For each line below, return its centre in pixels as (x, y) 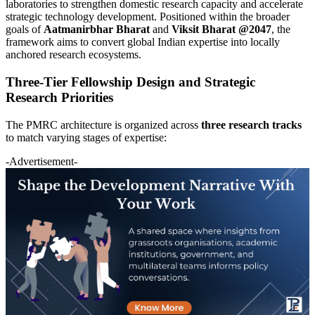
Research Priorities (59, 97)
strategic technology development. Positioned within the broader (148, 17)
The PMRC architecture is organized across (103, 124)
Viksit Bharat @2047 (221, 30)
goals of (25, 30)
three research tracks (251, 124)
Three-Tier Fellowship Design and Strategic (130, 82)
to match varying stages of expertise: (86, 137)
